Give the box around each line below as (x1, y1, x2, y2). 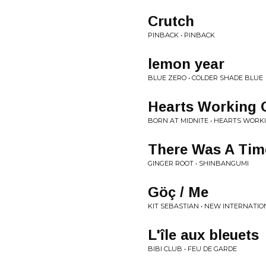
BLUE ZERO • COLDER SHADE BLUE (148, 74, 263, 82)
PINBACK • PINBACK (148, 31, 215, 39)
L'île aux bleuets (148, 227, 259, 243)
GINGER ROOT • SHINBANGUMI (148, 159, 249, 167)
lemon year (148, 56, 224, 72)
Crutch (148, 13, 194, 29)
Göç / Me (148, 184, 208, 200)
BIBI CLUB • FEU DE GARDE (148, 245, 237, 253)
